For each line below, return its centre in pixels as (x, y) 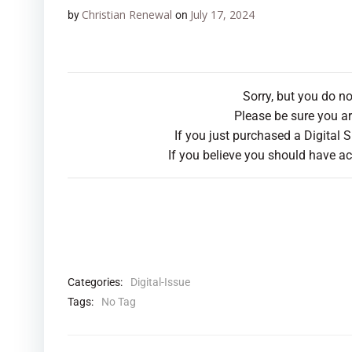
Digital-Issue (160, 282)
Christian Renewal (127, 15)
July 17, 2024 (222, 15)
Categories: (95, 282)
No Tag (119, 302)
